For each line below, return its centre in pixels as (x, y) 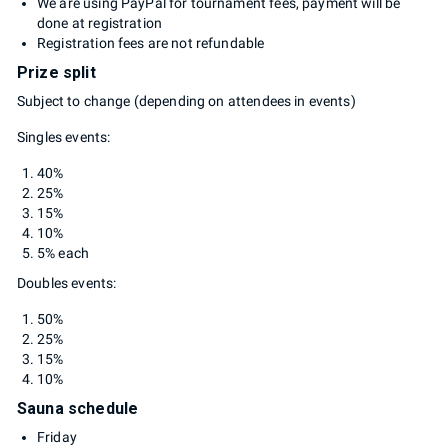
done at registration (100, 22)
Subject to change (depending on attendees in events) (186, 100)
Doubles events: (67, 282)
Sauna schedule (78, 408)
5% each (63, 252)
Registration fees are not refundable (151, 42)
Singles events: (64, 136)
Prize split (56, 72)
